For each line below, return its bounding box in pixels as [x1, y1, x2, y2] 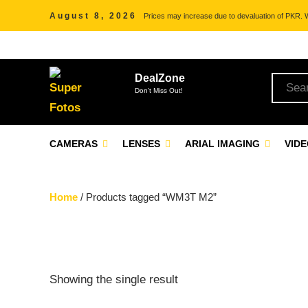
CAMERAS [49, 138, 100, 149]
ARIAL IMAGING [185, 138, 263, 149]
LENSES [122, 138, 163, 149]
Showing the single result [49, 273, 178, 286]
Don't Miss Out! [135, 87, 183, 94]
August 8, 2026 [49, 11, 137, 21]
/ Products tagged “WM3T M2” [78, 191, 217, 203]
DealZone [135, 72, 185, 84]
